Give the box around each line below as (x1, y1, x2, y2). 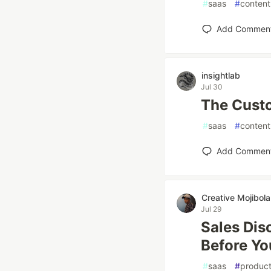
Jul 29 (201, 204, 221, 214)
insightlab (201, 70, 240, 80)
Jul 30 (201, 82, 223, 91)
